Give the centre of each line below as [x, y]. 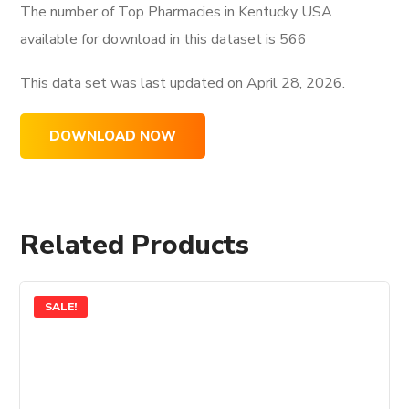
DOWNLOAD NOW [113, 136]
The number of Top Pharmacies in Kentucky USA [177, 12]
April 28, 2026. [296, 84]
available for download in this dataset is [150, 40]
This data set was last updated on [134, 84]
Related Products [135, 246]
